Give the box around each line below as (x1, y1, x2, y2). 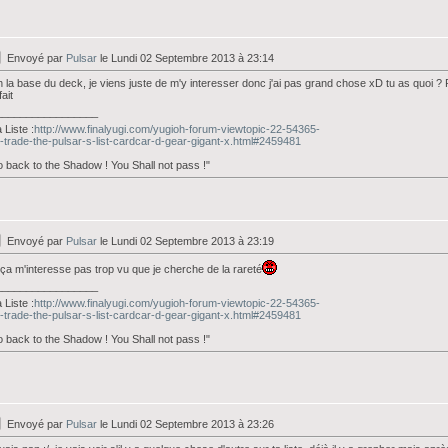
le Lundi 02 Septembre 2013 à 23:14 (97, 52, 274, 64)
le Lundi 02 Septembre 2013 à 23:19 (97, 235, 274, 247)
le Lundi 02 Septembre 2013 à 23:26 (97, 418, 274, 430)
